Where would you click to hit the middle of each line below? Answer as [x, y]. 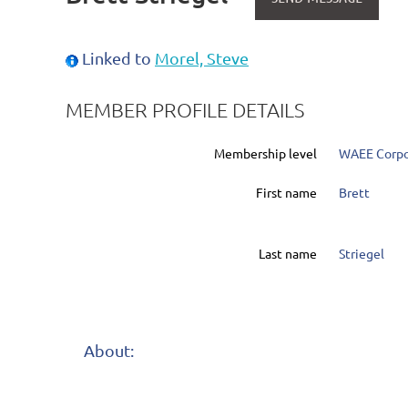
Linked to [117, 58]
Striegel [362, 254]
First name [286, 193]
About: [111, 350]
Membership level [265, 153]
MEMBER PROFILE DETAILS [185, 110]
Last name [288, 254]
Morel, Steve [202, 58]
